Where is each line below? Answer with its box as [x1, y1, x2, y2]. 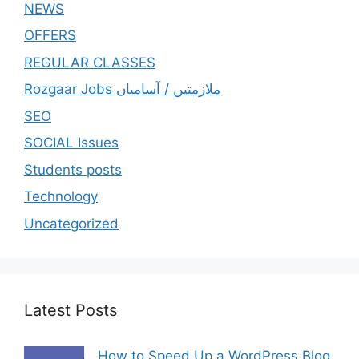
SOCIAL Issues [24, 135, 119, 151]
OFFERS [24, 27, 76, 43]
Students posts [24, 161, 122, 178]
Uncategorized [24, 215, 119, 232]
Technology [24, 188, 98, 204]
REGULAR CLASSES [24, 54, 155, 71]
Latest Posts [24, 300, 117, 320]
